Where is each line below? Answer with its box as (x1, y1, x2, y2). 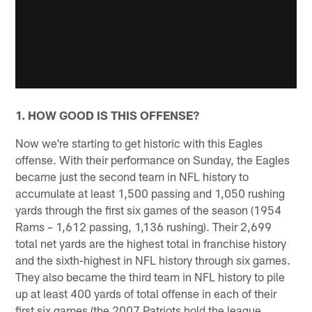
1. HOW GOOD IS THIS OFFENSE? (15, 108, 200, 123)
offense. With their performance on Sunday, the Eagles (15, 153, 290, 167)
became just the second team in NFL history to (15, 169, 249, 184)
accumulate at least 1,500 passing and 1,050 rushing (15, 186, 286, 201)
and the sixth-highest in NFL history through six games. (15, 253, 291, 267)
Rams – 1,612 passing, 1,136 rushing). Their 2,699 (15, 219, 272, 234)
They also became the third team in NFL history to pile (15, 270, 286, 284)
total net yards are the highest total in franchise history (15, 236, 287, 251)
